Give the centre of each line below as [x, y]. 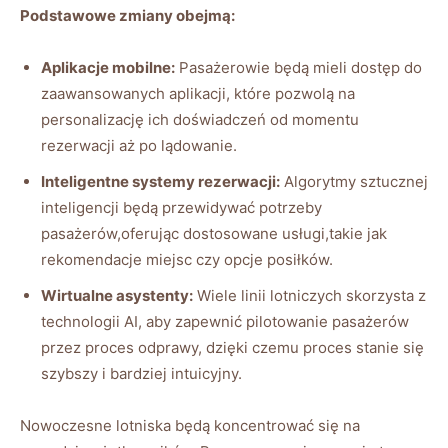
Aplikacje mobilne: [108, 68]
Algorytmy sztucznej [354, 182]
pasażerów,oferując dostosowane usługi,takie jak [214, 234]
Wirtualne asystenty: [117, 296]
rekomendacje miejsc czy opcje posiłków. [187, 260]
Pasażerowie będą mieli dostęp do [298, 68]
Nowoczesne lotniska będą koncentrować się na [190, 426]
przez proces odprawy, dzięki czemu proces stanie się [232, 348]
